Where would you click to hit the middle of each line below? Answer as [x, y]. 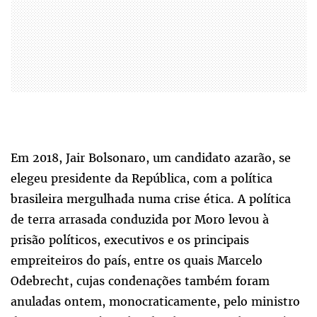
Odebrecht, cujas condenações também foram [140, 281]
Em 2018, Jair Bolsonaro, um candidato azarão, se [151, 158]
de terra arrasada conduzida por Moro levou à [140, 220]
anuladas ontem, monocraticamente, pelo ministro [155, 302]
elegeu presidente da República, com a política [142, 179]
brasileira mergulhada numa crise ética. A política [151, 199]
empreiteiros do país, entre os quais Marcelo [137, 261]
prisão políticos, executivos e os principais [130, 240]
